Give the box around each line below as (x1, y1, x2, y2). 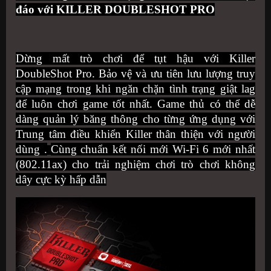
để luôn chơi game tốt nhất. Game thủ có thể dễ (16, 97, 255, 110)
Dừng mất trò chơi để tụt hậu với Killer (16, 51, 255, 65)
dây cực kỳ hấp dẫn (16, 172, 106, 186)
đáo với (16, 2, 56, 16)
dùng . (16, 142, 47, 155)
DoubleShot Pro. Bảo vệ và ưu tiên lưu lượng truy (16, 67, 255, 80)
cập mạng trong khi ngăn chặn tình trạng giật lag (16, 82, 255, 95)
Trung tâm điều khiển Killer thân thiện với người (16, 127, 255, 140)
